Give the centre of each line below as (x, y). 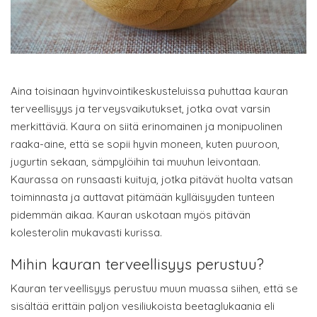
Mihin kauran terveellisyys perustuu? (137, 264)
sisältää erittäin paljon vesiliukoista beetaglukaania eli (143, 306)
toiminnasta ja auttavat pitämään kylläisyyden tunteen (143, 197)
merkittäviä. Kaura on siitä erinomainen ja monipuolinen (146, 126)
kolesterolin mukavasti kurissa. (86, 232)
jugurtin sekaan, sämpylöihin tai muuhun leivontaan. (136, 161)
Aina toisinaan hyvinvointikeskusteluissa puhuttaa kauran (149, 91)
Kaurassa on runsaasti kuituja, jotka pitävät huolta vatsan (152, 179)
